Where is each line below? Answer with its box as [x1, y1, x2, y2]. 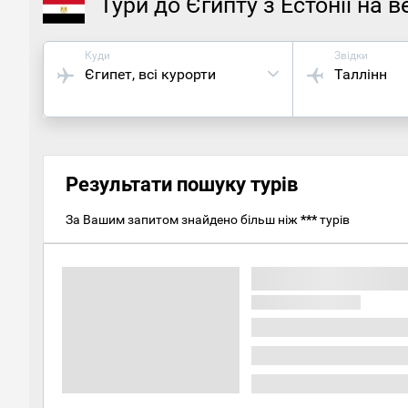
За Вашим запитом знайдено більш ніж [66, 211, 301, 227]
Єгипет [85, 65, 132, 83]
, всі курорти [132, 65, 216, 83]
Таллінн [334, 65, 388, 83]
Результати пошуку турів [66, 172, 298, 196]
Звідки [334, 48, 369, 62]
